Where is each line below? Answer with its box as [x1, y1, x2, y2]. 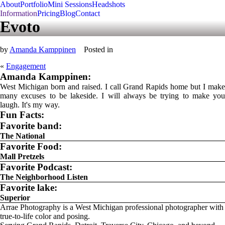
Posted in [84, 45, 113, 54]
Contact [75, 9, 100, 18]
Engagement [6, 62, 46, 70]
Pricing [37, 9, 60, 18]
